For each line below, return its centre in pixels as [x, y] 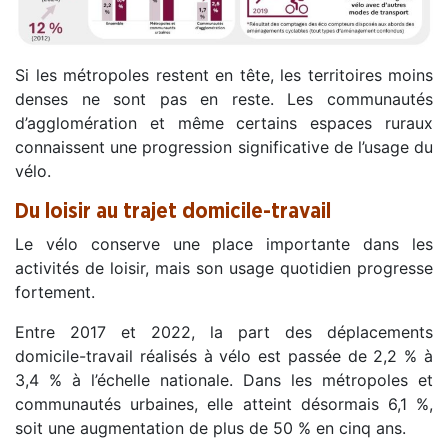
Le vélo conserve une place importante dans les [224, 244]
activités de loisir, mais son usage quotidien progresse [224, 268]
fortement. [55, 292]
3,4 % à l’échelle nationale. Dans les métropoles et [224, 380]
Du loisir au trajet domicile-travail [173, 212]
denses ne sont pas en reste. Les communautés [224, 99]
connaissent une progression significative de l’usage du [224, 147]
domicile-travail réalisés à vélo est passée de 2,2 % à [224, 356]
